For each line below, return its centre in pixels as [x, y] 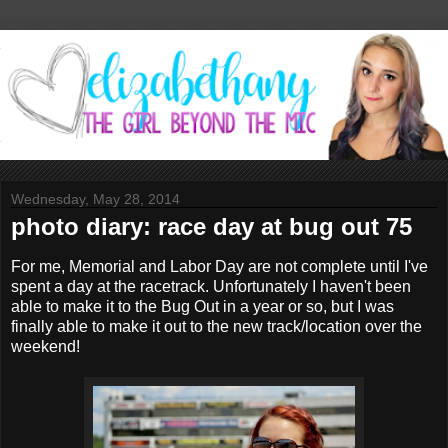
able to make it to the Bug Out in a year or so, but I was [202, 306]
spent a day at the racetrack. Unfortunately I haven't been [211, 286]
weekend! [47, 346]
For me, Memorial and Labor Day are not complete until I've [219, 266]
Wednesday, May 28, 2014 [95, 198]
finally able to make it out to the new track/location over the [216, 326]
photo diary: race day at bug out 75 [211, 226]
